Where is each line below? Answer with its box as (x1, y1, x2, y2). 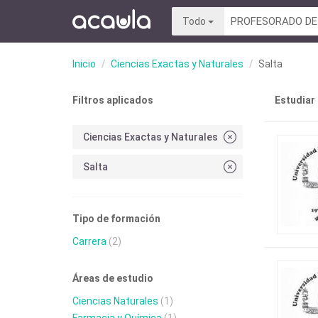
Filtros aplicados (72, 94, 153, 106)
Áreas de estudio (72, 273, 153, 284)
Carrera (72, 236, 106, 247)
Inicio (72, 58, 96, 70)
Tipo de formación (72, 213, 160, 224)
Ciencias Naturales (72, 295, 158, 307)
